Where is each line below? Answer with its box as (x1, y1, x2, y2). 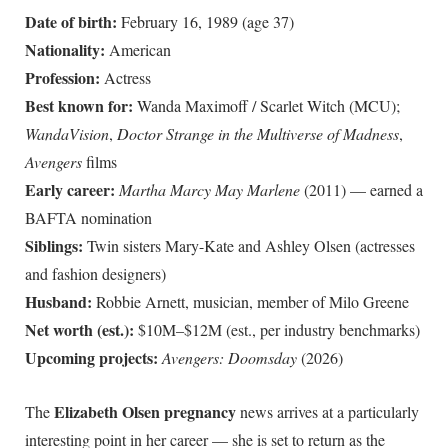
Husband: (25, 290, 92, 314)
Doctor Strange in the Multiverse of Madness (117, 123, 399, 145)
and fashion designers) (25, 263, 166, 285)
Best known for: (25, 94, 133, 118)
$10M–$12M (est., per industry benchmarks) (134, 319, 420, 341)
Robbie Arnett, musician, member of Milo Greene (92, 291, 409, 313)
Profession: (25, 66, 100, 90)
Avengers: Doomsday (162, 347, 297, 369)
